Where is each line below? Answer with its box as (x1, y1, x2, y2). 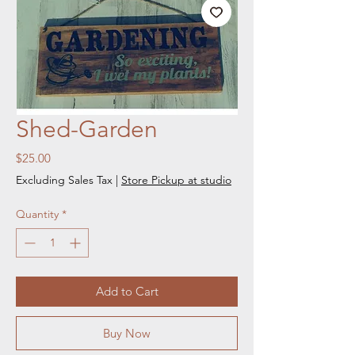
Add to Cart (95, 283, 158, 299)
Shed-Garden (16, 114, 158, 143)
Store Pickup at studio (121, 172, 231, 187)
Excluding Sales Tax (16, 172, 113, 187)
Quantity (16, 206, 59, 221)
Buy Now (103, 325, 151, 341)
